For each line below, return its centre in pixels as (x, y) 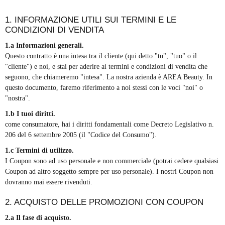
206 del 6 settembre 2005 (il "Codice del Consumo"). (81, 135)
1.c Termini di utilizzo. (39, 151)
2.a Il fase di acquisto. (38, 218)
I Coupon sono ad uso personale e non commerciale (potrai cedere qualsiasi (112, 161)
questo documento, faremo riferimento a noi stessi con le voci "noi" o (104, 88)
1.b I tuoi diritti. (30, 114)
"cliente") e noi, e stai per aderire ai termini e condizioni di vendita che (106, 67)
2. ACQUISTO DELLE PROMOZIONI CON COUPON (104, 202)
